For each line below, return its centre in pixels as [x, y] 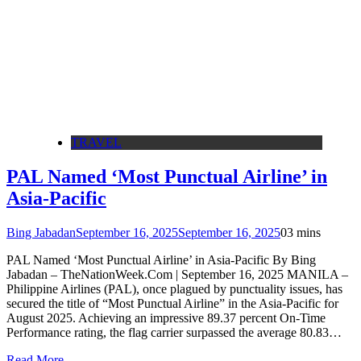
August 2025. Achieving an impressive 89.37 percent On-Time [166, 317]
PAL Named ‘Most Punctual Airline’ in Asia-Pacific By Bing [161, 259]
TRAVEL [96, 142]
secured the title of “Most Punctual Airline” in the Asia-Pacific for [172, 303]
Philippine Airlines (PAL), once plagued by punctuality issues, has [174, 288]
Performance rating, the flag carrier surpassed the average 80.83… [174, 332]
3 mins [304, 232]
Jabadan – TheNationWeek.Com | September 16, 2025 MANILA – [177, 274]
